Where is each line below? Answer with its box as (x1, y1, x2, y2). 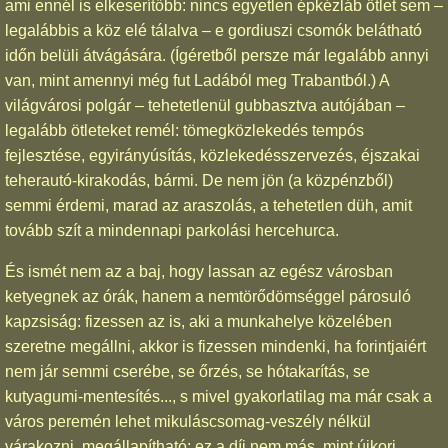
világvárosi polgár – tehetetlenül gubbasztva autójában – (5, 96, 405, 114)
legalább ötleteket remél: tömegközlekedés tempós (5, 121, 364, 139)
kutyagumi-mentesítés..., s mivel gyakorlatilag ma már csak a (5, 387, 432, 405)
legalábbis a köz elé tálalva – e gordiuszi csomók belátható (5, 21, 422, 39)
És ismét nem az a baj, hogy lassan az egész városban (5, 262, 393, 280)
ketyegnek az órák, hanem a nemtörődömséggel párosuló (5, 287, 411, 305)
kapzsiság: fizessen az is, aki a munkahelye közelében (5, 312, 392, 330)
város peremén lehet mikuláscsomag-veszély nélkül (5, 412, 371, 430)
